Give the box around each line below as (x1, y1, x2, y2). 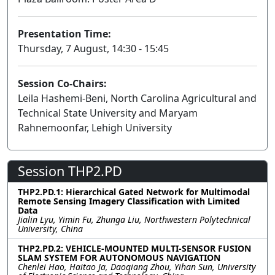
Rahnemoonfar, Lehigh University (18, 121, 172, 134)
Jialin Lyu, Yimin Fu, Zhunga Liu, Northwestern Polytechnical (18, 214, 250, 225)
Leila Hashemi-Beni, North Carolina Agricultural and (18, 91, 257, 105)
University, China (18, 223, 83, 234)
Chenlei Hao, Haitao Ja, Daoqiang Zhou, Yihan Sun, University (18, 261, 256, 273)
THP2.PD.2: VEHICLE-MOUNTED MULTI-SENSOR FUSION (18, 242, 251, 254)
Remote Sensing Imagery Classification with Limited (18, 195, 240, 207)
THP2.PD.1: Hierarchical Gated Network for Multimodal (18, 186, 250, 198)
